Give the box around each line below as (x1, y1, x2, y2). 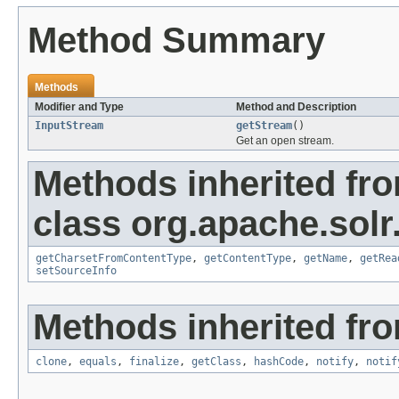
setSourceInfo (36, 265, 117, 278)
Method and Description (236, 101, 356, 114)
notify (316, 355, 354, 369)
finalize (129, 355, 179, 369)
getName (304, 252, 347, 265)
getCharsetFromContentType (36, 252, 191, 265)
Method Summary (28, 20, 325, 61)
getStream (236, 119, 292, 133)
